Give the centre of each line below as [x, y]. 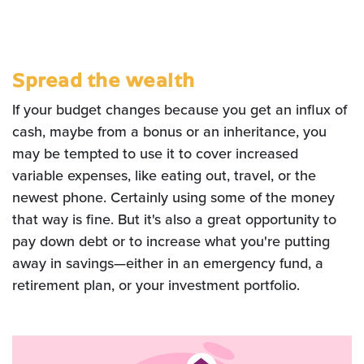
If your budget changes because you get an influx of [180, 110]
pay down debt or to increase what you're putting [171, 241]
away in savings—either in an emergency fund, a [168, 263]
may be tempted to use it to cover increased [155, 154]
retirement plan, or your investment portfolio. [156, 285]
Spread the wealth [104, 79]
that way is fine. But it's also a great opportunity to [174, 219]
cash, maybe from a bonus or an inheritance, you [169, 132]
